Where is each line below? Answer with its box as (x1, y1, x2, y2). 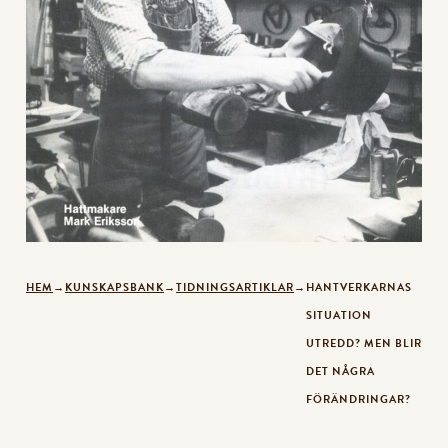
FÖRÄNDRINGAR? (306, 390, 411, 408)
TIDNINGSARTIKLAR (176, 278, 294, 296)
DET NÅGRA (306, 362, 375, 380)
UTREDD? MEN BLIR (306, 334, 422, 352)
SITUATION (306, 306, 372, 324)
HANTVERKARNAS (306, 278, 412, 296)
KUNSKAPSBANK (65, 278, 164, 296)
